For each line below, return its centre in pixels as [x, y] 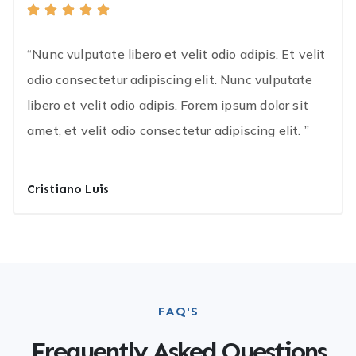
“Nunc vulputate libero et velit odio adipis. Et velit [176, 54]
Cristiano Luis [68, 190]
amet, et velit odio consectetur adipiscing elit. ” [168, 131]
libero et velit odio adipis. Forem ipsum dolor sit [168, 105]
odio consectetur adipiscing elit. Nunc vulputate [170, 80]
